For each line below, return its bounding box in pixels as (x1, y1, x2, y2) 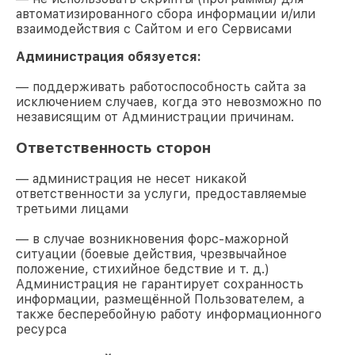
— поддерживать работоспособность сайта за (16, 78, 306, 94)
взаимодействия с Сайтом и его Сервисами (16, 21, 292, 36)
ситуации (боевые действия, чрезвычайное (16, 246, 287, 262)
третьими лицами (16, 201, 128, 217)
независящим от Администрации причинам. (16, 109, 294, 124)
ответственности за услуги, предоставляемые (16, 186, 307, 202)
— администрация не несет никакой (16, 171, 246, 187)
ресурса (16, 322, 67, 338)
